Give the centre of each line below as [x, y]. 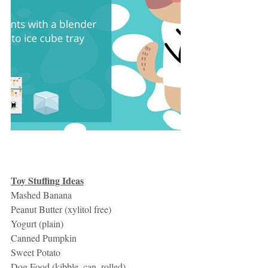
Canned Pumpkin [44, 237]
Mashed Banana [41, 194]
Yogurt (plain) [37, 223]
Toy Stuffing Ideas [47, 180]
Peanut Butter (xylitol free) [61, 209]
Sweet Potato [36, 252]
